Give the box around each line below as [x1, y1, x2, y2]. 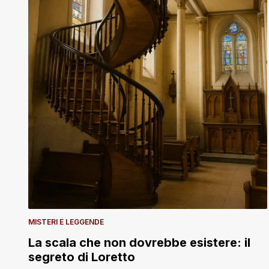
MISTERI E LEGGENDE [28, 217, 104, 227]
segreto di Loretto [28, 250, 135, 265]
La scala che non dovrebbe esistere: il [28, 235, 250, 250]
